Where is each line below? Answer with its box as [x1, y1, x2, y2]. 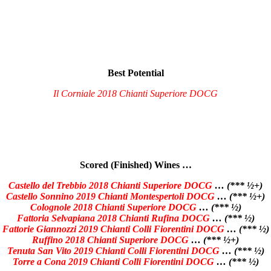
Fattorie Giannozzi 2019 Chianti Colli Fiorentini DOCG [2, 223, 224, 234]
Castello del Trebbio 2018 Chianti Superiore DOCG [8, 180, 212, 191]
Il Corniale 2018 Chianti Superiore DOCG [53, 88, 218, 99]
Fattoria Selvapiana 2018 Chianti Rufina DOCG [16, 212, 210, 223]
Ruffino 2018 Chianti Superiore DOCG [32, 234, 189, 245]
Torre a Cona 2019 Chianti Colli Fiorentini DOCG [12, 256, 214, 267]
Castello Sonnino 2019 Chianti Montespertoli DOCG [6, 191, 215, 201]
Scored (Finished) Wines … [79, 159, 192, 170]
